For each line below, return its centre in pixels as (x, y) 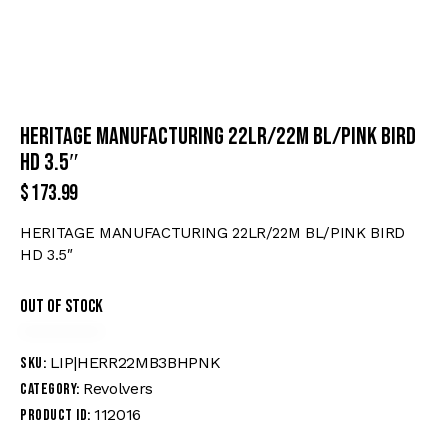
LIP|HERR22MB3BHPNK (135, 363)
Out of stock (61, 307)
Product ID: (57, 416)
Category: (51, 390)
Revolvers (118, 389)
